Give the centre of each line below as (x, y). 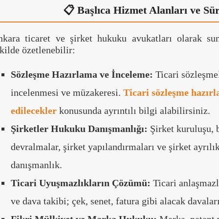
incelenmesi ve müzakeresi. (67, 92)
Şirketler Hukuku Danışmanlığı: (79, 128)
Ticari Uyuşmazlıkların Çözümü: (81, 183)
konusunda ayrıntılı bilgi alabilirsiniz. (133, 110)
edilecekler (34, 110)
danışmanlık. (36, 164)
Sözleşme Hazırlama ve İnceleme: (82, 74)
